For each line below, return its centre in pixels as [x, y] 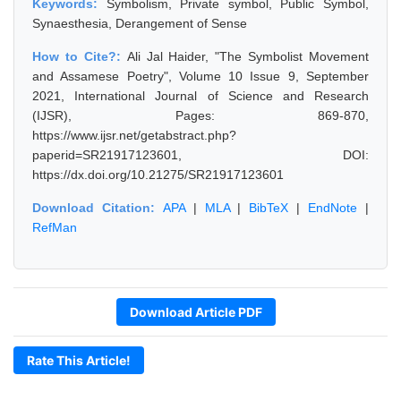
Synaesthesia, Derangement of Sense [140, 23]
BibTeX [269, 208]
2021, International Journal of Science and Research [200, 96]
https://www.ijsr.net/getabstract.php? [134, 135]
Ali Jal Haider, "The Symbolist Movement [247, 56]
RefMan [55, 227]
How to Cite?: [80, 56]
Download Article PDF [196, 312]
